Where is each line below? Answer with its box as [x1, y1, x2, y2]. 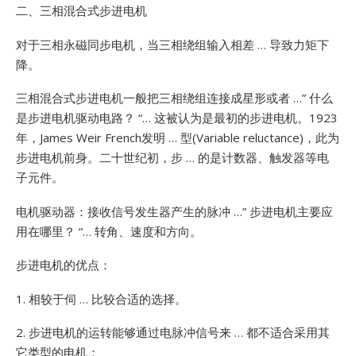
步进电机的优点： [16, 257, 111, 273]
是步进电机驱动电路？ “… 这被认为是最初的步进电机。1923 [16, 110, 338, 126]
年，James [16, 130, 73, 145]
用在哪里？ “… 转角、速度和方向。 [16, 222, 202, 239]
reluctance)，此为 [240, 130, 339, 145]
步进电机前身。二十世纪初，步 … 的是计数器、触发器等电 [16, 149, 329, 165]
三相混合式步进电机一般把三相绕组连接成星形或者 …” [16, 90, 306, 106]
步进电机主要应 [246, 203, 333, 219]
